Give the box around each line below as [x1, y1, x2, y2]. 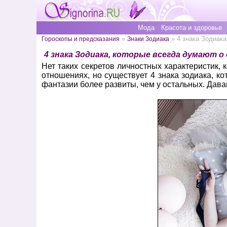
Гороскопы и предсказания [42, 35, 120, 42]
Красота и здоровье [161, 24, 222, 31]
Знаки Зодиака [127, 35, 169, 42]
